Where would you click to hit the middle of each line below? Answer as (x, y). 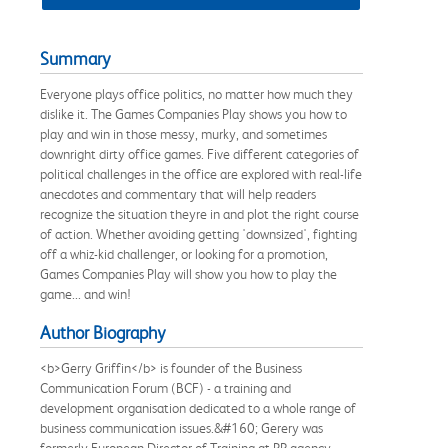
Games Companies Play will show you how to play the (188, 273)
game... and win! (85, 293)
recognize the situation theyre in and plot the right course (199, 213)
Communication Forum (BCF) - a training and (165, 387)
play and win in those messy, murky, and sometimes (183, 133)
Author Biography (102, 332)
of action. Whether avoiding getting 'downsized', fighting (198, 233)
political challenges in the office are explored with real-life (201, 173)
